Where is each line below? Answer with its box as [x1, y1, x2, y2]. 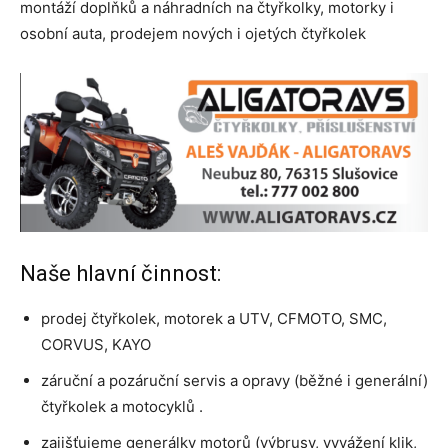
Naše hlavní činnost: [20, 260, 221, 286]
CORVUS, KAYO [41, 334, 151, 354]
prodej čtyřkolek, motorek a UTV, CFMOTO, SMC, [41, 308, 387, 328]
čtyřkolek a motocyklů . [41, 396, 203, 416]
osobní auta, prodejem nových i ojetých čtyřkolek [20, 24, 366, 44]
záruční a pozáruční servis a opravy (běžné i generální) [41, 370, 428, 390]
